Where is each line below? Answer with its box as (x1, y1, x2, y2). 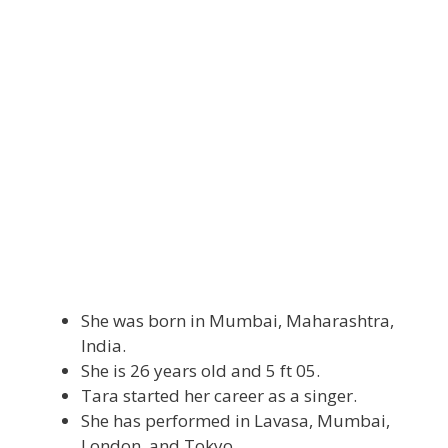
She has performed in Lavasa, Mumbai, (81, 408, 390, 432)
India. (81, 333, 126, 357)
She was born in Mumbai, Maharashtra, (81, 308, 394, 332)
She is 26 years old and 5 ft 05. (81, 358, 320, 382)
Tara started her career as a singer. (81, 383, 357, 407)
